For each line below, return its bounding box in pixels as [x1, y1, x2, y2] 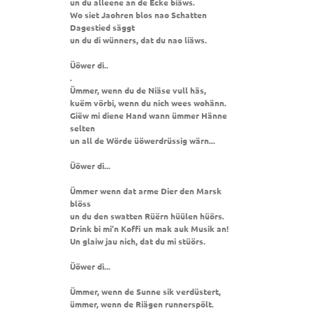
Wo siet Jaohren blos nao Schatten [70, 8, 207, 20]
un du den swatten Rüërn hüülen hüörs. [70, 210, 224, 221]
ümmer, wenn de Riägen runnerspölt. [70, 298, 214, 310]
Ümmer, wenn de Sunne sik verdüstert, [70, 285, 221, 297]
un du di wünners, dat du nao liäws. [70, 34, 207, 45]
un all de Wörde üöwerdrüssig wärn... [70, 134, 215, 146]
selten [70, 122, 95, 133]
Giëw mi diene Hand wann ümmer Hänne [70, 109, 227, 121]
